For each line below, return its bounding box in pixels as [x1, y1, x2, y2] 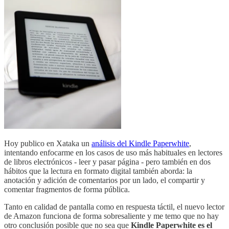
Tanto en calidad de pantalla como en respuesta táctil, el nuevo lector [4, 202, 224, 212]
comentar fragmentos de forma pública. [4, 185, 130, 194]
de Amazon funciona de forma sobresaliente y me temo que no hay [4, 212, 219, 221]
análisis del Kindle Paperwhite [91, 139, 189, 148]
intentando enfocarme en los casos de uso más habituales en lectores [4, 148, 222, 157]
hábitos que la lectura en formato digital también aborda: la [4, 167, 192, 176]
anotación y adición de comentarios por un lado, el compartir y [4, 176, 205, 185]
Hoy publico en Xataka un [4, 139, 91, 148]
